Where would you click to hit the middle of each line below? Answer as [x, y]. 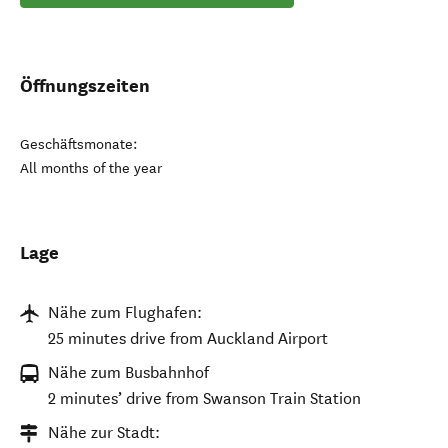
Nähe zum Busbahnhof [128, 372]
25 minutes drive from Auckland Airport [188, 338]
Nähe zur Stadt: [104, 432]
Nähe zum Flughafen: [125, 312]
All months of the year [91, 168]
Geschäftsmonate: [79, 144]
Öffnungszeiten [85, 85]
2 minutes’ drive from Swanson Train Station [204, 398]
